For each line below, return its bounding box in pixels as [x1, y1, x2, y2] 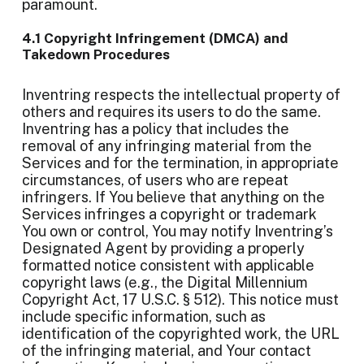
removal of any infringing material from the [22, 137, 312, 154]
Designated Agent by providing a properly [22, 240, 305, 257]
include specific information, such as [22, 308, 266, 325]
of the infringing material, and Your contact [22, 342, 311, 359]
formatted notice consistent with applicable [22, 257, 314, 274]
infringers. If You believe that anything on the [22, 188, 325, 206]
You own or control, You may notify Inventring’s [22, 223, 333, 240]
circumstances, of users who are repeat [22, 171, 288, 188]
